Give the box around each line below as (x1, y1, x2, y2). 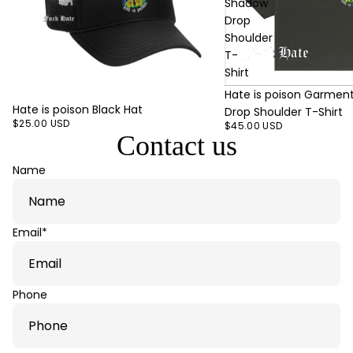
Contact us (116, 129, 237, 162)
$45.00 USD (224, 118, 283, 132)
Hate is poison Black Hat (13, 101, 143, 117)
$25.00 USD (13, 116, 70, 130)
